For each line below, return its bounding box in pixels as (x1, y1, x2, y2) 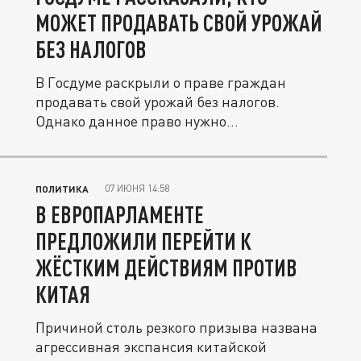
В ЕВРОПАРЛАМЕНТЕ (35, 201, 204, 228)
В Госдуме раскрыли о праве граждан (35, 73, 286, 91)
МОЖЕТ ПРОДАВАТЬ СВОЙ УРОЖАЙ (35, 9, 322, 36)
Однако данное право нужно (35, 112, 226, 130)
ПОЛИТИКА (35, 183, 89, 194)
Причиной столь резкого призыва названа (35, 318, 317, 336)
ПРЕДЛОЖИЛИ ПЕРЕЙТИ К (35, 227, 251, 255)
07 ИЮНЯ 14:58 (105, 182, 169, 194)
